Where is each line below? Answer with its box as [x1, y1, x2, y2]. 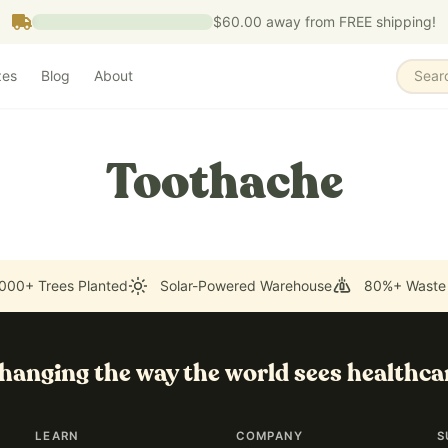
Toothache [105, 160, 343, 208]
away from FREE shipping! [262, 13, 436, 30]
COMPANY [235, 429, 304, 443]
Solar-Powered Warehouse [159, 277, 332, 294]
